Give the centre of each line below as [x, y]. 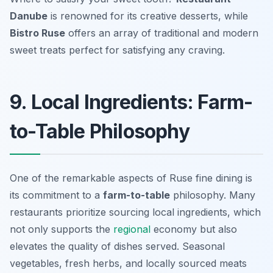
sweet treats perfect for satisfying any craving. [117, 50]
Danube [29, 16]
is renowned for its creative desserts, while [148, 16]
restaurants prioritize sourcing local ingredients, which [135, 212]
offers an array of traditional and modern [162, 33]
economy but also [194, 229]
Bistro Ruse [37, 33]
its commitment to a [56, 195]
